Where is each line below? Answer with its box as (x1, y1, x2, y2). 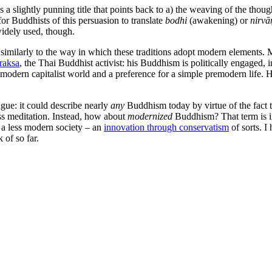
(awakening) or (187, 15, 250, 25)
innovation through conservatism (104, 121, 229, 132)
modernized (127, 110, 172, 121)
